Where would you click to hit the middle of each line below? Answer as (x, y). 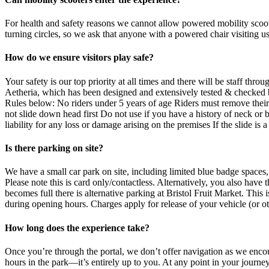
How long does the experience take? (77, 228)
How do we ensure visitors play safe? (79, 58)
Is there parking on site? (54, 148)
